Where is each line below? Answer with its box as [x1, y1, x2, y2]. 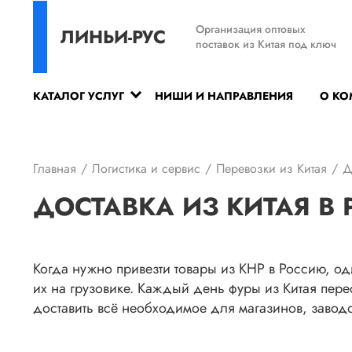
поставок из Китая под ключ [196, 35, 336, 52]
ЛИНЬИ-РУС [60, 23, 166, 50]
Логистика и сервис [92, 159, 200, 178]
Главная [33, 159, 76, 178]
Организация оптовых [196, 20, 306, 37]
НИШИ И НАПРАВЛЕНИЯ [155, 88, 293, 104]
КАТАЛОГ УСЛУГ [33, 88, 124, 104]
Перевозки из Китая [216, 159, 327, 178]
